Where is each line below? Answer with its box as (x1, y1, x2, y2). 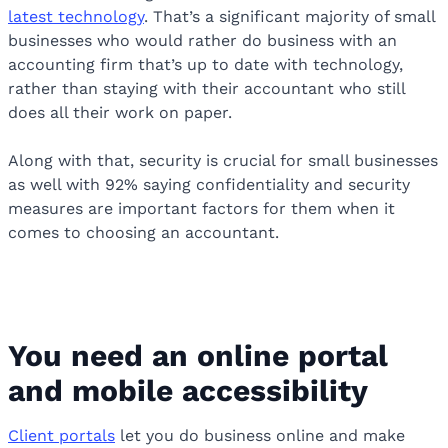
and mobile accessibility (8, 373, 377, 409)
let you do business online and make (115, 426, 405, 446)
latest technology (8, 7, 144, 27)
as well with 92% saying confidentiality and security (8, 175, 410, 195)
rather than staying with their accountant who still (8, 79, 405, 99)
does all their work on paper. (8, 103, 237, 123)
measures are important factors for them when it (8, 199, 395, 219)
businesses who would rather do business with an (8, 31, 397, 51)
